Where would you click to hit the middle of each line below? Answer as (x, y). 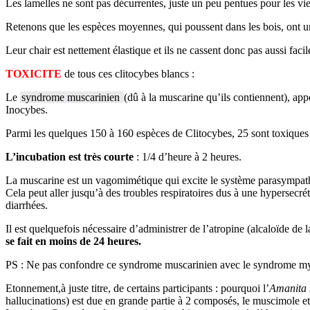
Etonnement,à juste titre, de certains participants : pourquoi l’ (137, 288)
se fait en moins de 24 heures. (73, 241)
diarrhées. (27, 205)
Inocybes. (27, 109)
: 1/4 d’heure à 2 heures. (188, 156)
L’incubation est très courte (70, 156)
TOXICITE (35, 73)
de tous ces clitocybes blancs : (129, 73)
